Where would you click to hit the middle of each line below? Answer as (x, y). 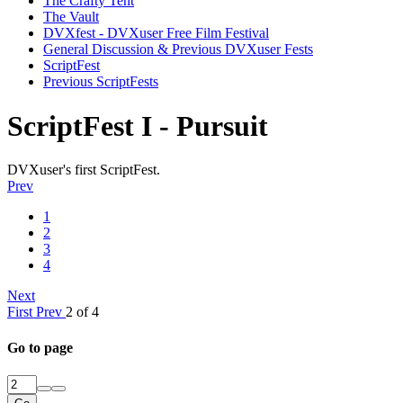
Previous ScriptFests (101, 82)
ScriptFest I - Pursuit (138, 125)
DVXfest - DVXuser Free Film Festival (156, 33)
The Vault (71, 17)
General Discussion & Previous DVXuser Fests (178, 49)
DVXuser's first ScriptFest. (84, 170)
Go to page (40, 347)
